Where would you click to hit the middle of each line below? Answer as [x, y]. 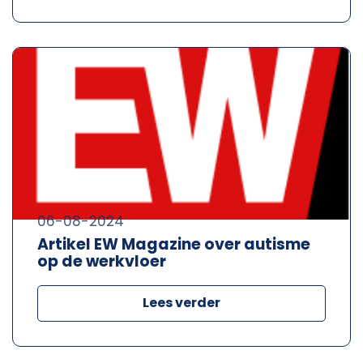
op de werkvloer [102, 261]
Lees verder [181, 302]
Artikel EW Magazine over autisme [174, 244]
